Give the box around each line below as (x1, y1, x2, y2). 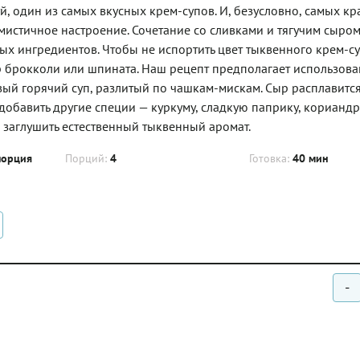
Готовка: (248, 150, 292, 166)
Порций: (65, 150, 110, 166)
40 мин (292, 150, 329, 166)
